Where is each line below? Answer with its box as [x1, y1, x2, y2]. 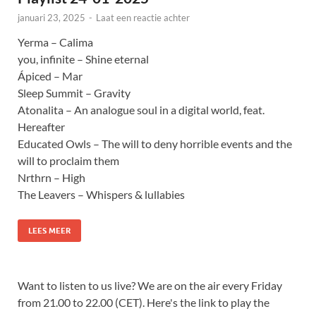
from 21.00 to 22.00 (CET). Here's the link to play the [18, 296, 269, 310]
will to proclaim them [18, 154, 119, 168]
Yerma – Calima [18, 35, 93, 49]
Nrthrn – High [18, 171, 85, 185]
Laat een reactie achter [96, 12, 190, 24]
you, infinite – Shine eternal [18, 52, 149, 66]
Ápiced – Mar [18, 69, 83, 83]
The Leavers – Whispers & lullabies [18, 188, 185, 202]
